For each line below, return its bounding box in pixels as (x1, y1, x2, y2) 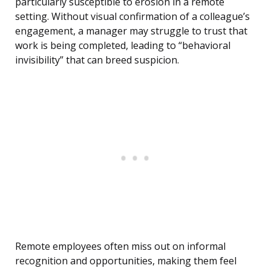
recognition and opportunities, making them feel (15, 254, 237, 268)
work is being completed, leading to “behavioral (15, 39, 230, 53)
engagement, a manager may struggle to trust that (15, 24, 247, 38)
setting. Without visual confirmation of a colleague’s (15, 10, 250, 24)
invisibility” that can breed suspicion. (15, 53, 179, 67)
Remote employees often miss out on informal (15, 240, 226, 253)
